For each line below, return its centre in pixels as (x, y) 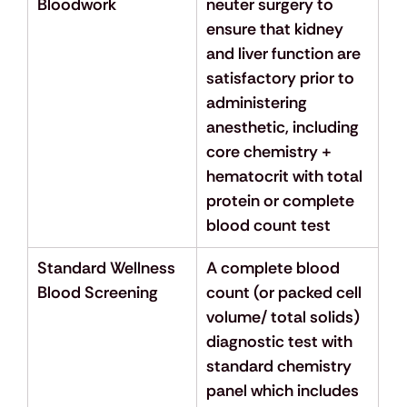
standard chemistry (280, 367)
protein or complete (282, 201)
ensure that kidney (276, 30)
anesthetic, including (284, 128)
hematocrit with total (286, 177)
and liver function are (285, 54)
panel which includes (284, 391)
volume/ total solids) (284, 318)
